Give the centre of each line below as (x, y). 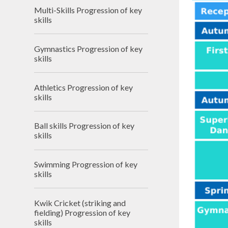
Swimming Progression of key (86, 164)
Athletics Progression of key (84, 87)
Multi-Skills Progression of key (88, 10)
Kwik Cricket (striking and (80, 203)
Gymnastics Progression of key (89, 48)
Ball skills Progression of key (84, 126)
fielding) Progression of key (82, 212)
